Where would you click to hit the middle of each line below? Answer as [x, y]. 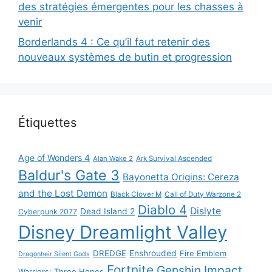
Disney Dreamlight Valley [123, 233]
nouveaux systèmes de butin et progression [125, 57]
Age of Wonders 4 [54, 158]
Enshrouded [153, 253]
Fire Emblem [203, 253]
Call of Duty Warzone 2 [203, 195]
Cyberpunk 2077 [48, 212]
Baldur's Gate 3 [69, 176]
